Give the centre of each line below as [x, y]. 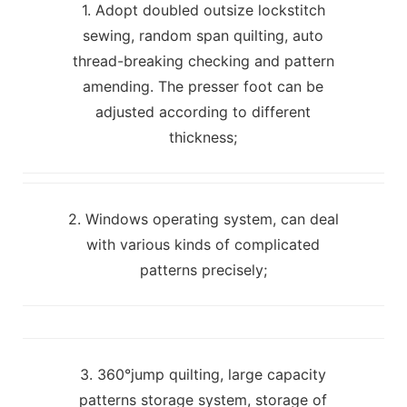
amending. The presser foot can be [203, 86]
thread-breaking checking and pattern [203, 60]
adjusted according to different [203, 111]
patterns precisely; [203, 269]
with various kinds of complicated [203, 244]
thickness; [203, 137]
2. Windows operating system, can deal [203, 218]
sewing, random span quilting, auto [203, 35]
